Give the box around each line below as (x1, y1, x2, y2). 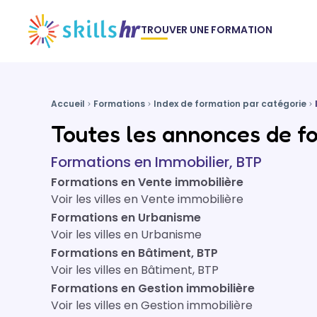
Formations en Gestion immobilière (51, 280, 255, 296)
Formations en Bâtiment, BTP (51, 245, 218, 261)
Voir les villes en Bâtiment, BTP (51, 262, 219, 278)
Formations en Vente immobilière (51, 174, 243, 190)
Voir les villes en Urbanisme (51, 226, 202, 243)
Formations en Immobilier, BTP (51, 152, 262, 172)
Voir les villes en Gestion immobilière (51, 297, 253, 313)
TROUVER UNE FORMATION (141, 22, 273, 37)
